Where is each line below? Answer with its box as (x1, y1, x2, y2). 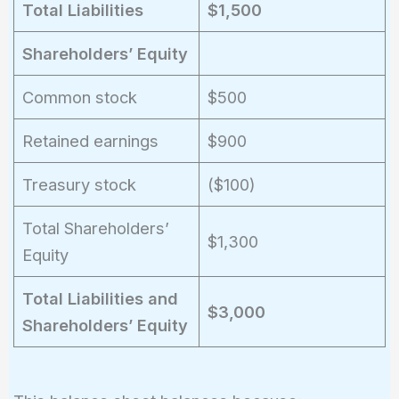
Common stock (21, 86, 137, 107)
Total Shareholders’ (21, 217, 169, 238)
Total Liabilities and (21, 288, 178, 308)
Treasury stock (21, 174, 136, 194)
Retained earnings (21, 130, 159, 151)
